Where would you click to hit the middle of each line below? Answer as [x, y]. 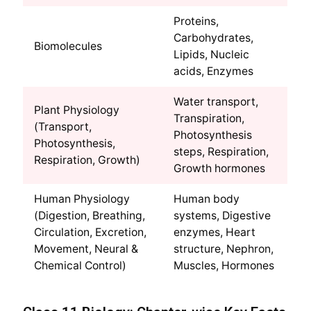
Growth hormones [220, 169]
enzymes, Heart [215, 233]
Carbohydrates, [214, 38]
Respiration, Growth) [87, 160]
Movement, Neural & [86, 249]
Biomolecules [68, 47]
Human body [207, 199]
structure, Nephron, [224, 249]
